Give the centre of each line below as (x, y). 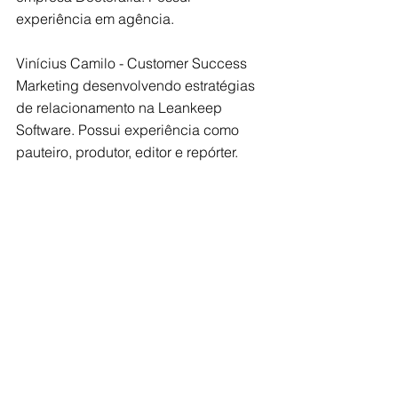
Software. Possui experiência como (129, 130)
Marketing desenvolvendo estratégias (137, 85)
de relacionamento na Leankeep (121, 107)
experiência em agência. (95, 19)
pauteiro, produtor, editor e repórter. (127, 152)
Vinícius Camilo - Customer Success (133, 63)
